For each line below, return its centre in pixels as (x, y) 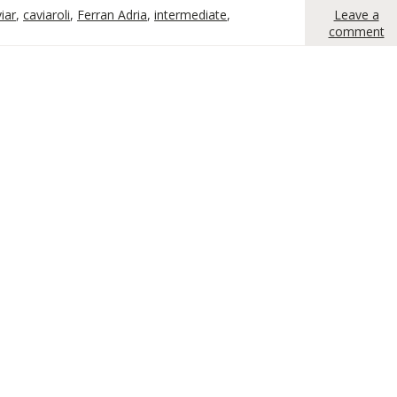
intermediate (191, 15)
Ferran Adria (112, 15)
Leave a (356, 15)
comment (356, 31)
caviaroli (47, 15)
